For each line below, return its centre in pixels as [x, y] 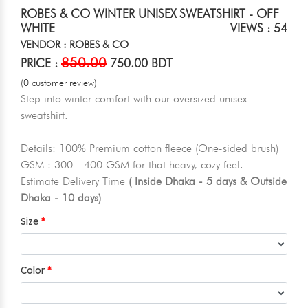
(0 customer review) [59, 83]
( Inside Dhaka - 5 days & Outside [208, 181]
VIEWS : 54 [259, 28]
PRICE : [41, 63]
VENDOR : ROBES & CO [75, 45]
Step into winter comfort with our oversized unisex [134, 99]
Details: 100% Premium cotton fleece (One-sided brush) [153, 148]
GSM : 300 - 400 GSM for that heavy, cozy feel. [135, 165]
